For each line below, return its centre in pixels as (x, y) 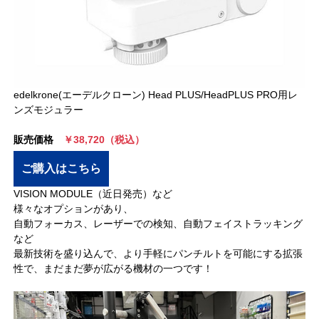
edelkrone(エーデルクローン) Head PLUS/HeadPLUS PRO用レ (156, 95)
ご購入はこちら (62, 169)
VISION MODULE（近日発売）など (93, 194)
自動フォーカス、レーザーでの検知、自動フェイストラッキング (158, 224)
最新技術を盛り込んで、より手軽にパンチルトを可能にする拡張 (158, 254)
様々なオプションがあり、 (74, 209)
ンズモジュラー (49, 110)
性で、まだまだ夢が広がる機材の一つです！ (114, 269)
